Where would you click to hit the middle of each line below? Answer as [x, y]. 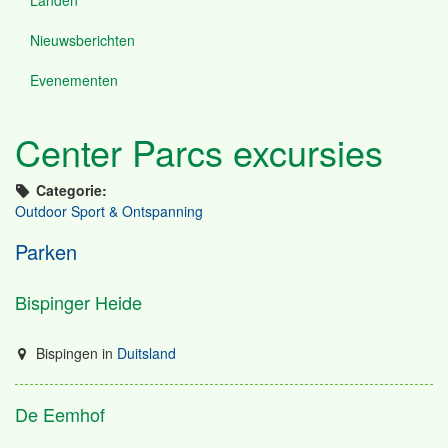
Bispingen [64, 353]
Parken [46, 251]
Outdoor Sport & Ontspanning [109, 211]
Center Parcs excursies [199, 151]
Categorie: [71, 190]
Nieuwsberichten [82, 39]
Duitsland [146, 353]
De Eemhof [60, 414]
